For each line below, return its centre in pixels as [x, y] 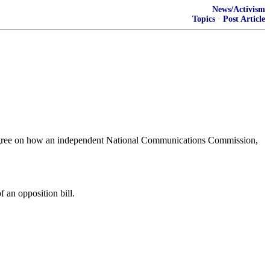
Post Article [244, 19]
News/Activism [239, 9]
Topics [204, 19]
